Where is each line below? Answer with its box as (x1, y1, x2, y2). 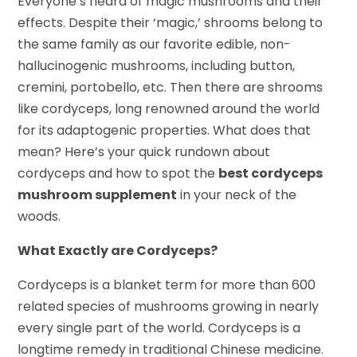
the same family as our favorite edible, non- (18, 35, 292, 54)
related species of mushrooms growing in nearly (18, 297, 320, 316)
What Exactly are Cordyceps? (18, 241, 218, 261)
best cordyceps (218, 164, 324, 183)
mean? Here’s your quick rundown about (18, 143, 271, 162)
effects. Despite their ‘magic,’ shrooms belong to (18, 14, 324, 33)
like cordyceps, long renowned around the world (18, 100, 320, 119)
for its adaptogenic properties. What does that (18, 121, 312, 140)
